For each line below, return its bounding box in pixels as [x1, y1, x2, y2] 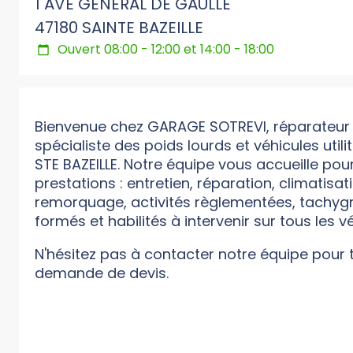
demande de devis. [35, 263, 169, 284]
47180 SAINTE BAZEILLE [35, 17, 203, 39]
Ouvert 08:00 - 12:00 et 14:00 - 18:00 [58, 40, 275, 59]
